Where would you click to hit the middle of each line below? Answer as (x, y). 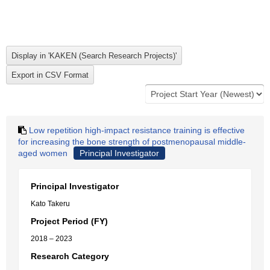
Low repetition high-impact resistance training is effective (137, 130)
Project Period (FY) (69, 221)
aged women (43, 153)
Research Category (70, 256)
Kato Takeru (50, 204)
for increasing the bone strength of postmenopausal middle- (132, 142)
